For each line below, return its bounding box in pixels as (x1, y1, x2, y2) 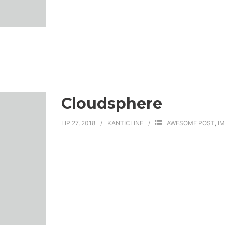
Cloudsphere (61, 94, 162, 113)
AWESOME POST (166, 119, 215, 127)
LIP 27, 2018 (61, 119, 95, 127)
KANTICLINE (107, 119, 143, 127)
